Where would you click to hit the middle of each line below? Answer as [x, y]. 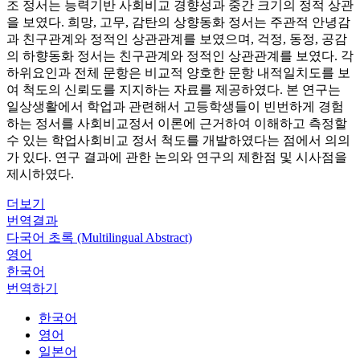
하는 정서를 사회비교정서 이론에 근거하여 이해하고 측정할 [177, 123]
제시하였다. [40, 174]
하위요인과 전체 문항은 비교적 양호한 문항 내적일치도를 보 [178, 73]
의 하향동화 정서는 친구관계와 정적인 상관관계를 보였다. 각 [180, 56]
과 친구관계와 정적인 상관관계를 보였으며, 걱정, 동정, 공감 [177, 39]
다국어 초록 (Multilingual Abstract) [99, 237]
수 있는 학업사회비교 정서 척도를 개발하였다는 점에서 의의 [178, 140]
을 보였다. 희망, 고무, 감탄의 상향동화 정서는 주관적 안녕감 [178, 22]
